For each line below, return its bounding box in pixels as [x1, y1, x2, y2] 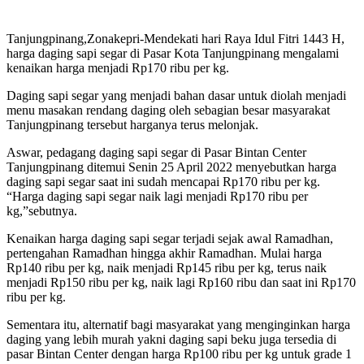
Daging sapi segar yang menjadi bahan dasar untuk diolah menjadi [6, 89, 346, 103]
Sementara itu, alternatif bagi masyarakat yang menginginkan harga [6, 318, 350, 332]
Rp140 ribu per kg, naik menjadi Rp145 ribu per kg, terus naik [6, 261, 327, 275]
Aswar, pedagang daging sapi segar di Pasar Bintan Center [6, 145, 306, 160]
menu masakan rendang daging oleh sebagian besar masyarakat [6, 103, 330, 118]
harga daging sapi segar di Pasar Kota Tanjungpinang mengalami [6, 46, 339, 61]
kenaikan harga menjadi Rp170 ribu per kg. [6, 61, 229, 76]
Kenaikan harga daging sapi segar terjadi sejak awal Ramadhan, [6, 232, 333, 246]
